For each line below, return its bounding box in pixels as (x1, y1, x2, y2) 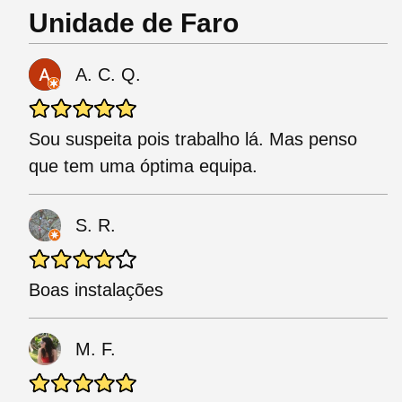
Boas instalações (29, 280, 163, 301)
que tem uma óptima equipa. (29, 156, 258, 177)
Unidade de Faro (29, 8, 239, 39)
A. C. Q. (75, 65, 141, 85)
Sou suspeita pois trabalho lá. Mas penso (29, 129, 357, 150)
